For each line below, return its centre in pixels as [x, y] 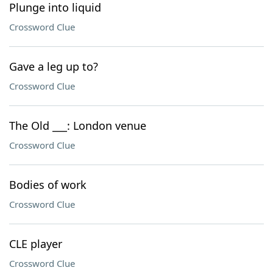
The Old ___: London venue [78, 126]
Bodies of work [48, 185]
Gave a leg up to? [54, 66]
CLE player [36, 244]
